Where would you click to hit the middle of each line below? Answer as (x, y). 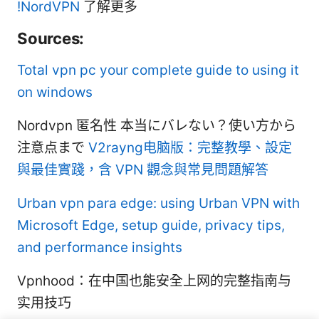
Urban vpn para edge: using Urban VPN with (158, 204)
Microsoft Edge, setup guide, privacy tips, (151, 226)
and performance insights (100, 248)
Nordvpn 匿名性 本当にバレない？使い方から (157, 126)
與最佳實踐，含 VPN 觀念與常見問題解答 (143, 170)
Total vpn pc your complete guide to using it (158, 70)
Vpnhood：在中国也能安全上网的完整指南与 (154, 281)
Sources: (51, 38)
